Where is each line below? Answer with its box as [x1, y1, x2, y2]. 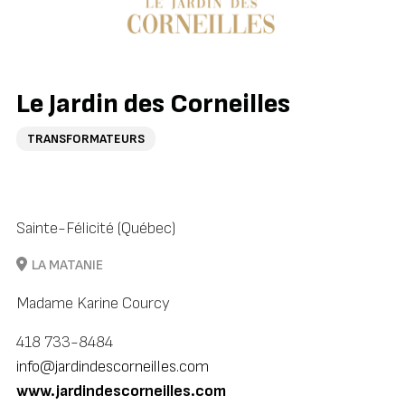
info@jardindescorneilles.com [15, 357, 209, 377]
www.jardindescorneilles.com [15, 381, 226, 401]
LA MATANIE [28, 257, 103, 275]
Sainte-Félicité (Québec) [15, 219, 176, 239]
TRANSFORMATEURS [26, 131, 145, 147]
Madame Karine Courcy [15, 294, 170, 314]
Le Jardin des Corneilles [15, 88, 290, 121]
